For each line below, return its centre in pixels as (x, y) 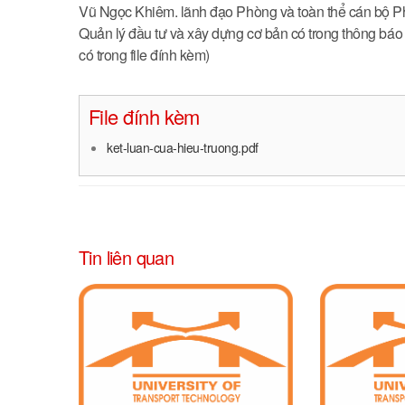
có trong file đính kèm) (144, 55)
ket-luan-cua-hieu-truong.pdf (183, 147)
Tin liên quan (127, 257)
